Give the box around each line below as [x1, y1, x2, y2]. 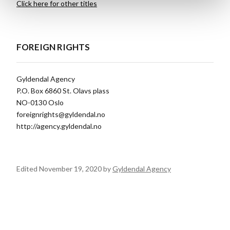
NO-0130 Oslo [16, 98, 64, 107]
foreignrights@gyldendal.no [16, 110, 105, 119]
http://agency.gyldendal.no [16, 122, 102, 131]
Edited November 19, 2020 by [16, 164, 112, 174]
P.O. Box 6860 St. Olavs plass [16, 86, 109, 95]
